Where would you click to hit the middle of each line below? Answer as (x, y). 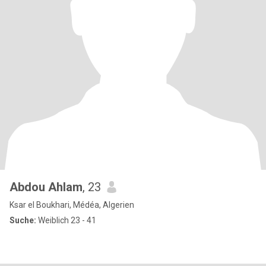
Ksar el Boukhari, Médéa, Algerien (72, 205)
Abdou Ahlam (46, 187)
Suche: (23, 220)
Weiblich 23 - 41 (66, 220)
